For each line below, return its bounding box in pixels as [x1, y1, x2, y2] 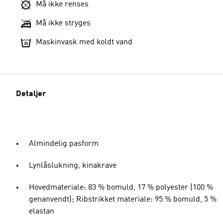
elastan [29, 208, 54, 216]
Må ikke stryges [36, 19, 91, 27]
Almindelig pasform [29, 140, 99, 148]
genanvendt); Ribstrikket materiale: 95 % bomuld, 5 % [29, 196, 217, 204]
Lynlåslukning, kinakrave [29, 162, 116, 170]
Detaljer [16, 90, 46, 98]
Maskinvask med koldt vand [36, 38, 132, 46]
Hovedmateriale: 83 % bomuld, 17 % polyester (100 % [29, 184, 213, 192]
